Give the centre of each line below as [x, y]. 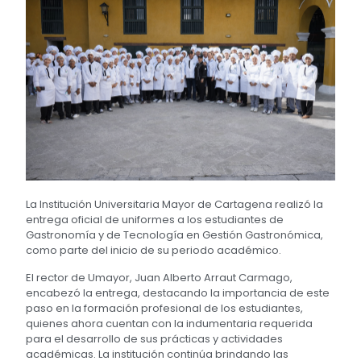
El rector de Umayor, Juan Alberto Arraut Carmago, [160, 277]
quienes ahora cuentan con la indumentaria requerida [170, 323]
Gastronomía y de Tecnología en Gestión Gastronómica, [175, 235]
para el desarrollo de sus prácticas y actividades [155, 338]
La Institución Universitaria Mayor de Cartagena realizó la [175, 205]
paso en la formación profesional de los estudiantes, [165, 308]
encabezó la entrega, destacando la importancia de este [178, 293]
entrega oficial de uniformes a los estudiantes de [155, 220]
